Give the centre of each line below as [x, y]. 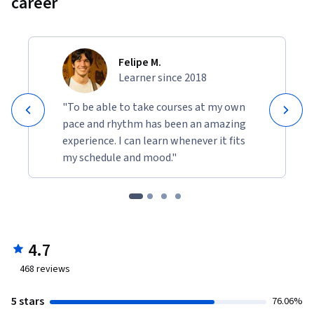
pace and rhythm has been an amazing [154, 124]
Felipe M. [140, 63]
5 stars [28, 302]
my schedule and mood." [120, 158]
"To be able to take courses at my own [154, 108]
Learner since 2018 [163, 78]
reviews [52, 269]
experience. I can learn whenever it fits [154, 141]
